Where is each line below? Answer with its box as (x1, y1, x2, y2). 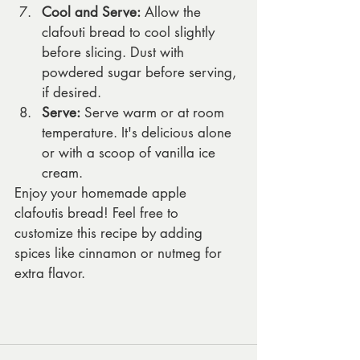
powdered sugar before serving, (42, 63, 240, 82)
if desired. (42, 84, 101, 102)
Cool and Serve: (42, 3, 141, 22)
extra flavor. (14, 264, 85, 283)
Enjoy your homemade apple (14, 184, 190, 202)
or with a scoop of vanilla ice (42, 144, 219, 162)
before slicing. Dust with (42, 43, 188, 62)
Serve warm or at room (80, 104, 228, 122)
